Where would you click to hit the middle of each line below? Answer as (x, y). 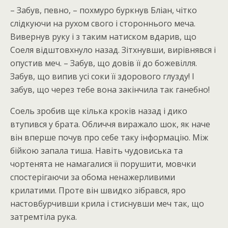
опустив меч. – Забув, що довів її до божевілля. (104, 63)
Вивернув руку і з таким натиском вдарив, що (103, 37)
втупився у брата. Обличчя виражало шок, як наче (110, 124)
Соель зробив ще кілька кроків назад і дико (99, 111)
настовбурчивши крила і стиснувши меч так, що (107, 204)
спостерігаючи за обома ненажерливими (93, 177)
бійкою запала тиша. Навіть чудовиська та (96, 151)
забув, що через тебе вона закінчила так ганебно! (110, 90)
